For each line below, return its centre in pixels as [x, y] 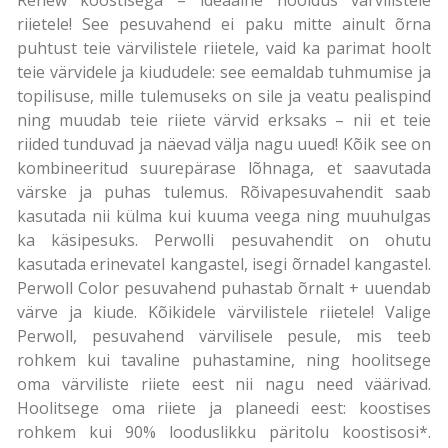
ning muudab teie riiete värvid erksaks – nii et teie [224, 119]
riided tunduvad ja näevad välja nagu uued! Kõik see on [224, 143]
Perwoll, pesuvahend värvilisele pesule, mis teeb [224, 335]
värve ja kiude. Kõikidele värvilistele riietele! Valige [224, 311]
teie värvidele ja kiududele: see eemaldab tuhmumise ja [224, 71]
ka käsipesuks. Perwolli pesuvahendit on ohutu [224, 239]
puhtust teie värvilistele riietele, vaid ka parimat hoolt [224, 47]
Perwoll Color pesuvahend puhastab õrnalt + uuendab [224, 287]
